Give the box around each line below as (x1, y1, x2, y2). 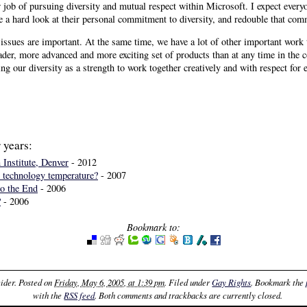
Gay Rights (212, 275, 251, 288)
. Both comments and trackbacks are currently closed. (95, 288, 283, 301)
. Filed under (164, 275, 212, 288)
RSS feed (64, 288, 95, 301)
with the (33, 288, 64, 301)
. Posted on (14, 275, 55, 288)
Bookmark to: (127, 221, 180, 234)
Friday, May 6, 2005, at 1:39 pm (54, 275, 165, 288)
